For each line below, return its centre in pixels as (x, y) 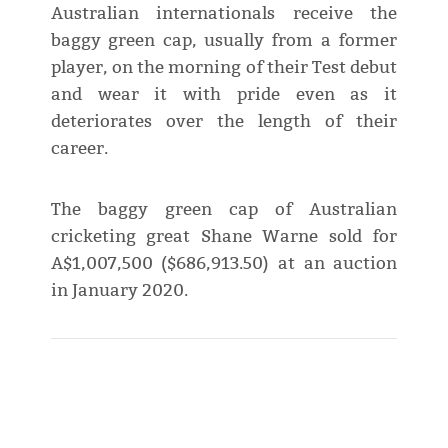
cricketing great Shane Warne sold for (224, 237)
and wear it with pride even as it (224, 95)
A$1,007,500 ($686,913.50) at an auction (224, 264)
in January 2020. (119, 291)
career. (79, 149)
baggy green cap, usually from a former (224, 41)
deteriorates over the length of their (224, 122)
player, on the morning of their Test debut (224, 68)
